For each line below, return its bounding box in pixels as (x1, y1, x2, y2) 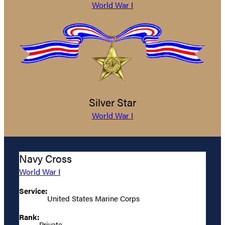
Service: (19, 185, 47, 196)
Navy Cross (19, 151, 72, 166)
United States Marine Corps (47, 193, 140, 204)
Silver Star (89, 95, 136, 110)
